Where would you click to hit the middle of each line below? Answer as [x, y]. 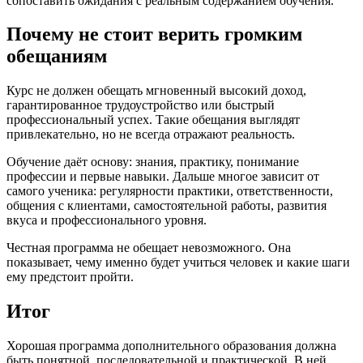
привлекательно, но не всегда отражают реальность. [151, 135]
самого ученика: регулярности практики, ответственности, [170, 191]
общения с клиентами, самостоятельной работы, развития [167, 206]
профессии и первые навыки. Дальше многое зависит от [163, 177]
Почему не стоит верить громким [154, 34]
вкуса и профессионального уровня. [107, 220]
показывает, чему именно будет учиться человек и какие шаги [178, 263]
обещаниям [57, 56]
